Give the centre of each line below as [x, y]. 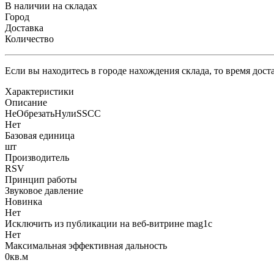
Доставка [24, 28]
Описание [26, 102]
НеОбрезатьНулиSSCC [53, 113]
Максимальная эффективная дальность [86, 245]
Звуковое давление [44, 190]
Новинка [24, 201]
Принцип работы [41, 179]
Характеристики [39, 91]
